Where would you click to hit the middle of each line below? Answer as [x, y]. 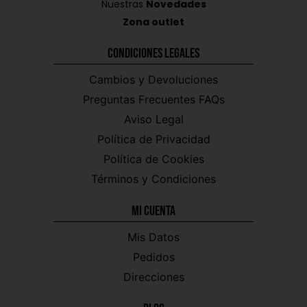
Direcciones [153, 277]
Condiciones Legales [153, 53]
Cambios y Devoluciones [153, 79]
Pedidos [153, 257]
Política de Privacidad [153, 139]
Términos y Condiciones [153, 179]
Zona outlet [153, 22]
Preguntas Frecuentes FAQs [153, 99]
